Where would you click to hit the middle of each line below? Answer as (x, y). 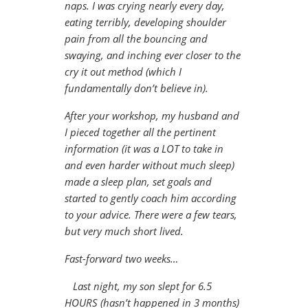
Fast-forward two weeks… (121, 259)
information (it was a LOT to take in (144, 149)
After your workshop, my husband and (152, 116)
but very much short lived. (124, 231)
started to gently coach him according (151, 198)
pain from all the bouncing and (136, 39)
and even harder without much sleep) (150, 165)
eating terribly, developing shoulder (145, 22)
